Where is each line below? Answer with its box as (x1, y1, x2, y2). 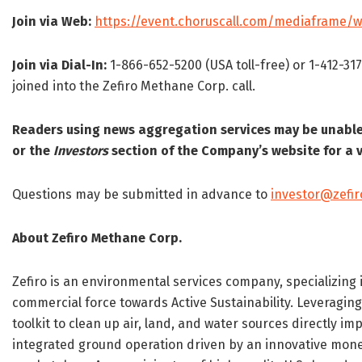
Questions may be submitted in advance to (12, 187, 271, 203)
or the (12, 143, 50, 159)
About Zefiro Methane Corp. (12, 230, 182, 246)
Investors (53, 143, 108, 159)
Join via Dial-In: (12, 57, 107, 74)
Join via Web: (12, 14, 91, 30)
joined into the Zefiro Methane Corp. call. (12, 78, 255, 95)
